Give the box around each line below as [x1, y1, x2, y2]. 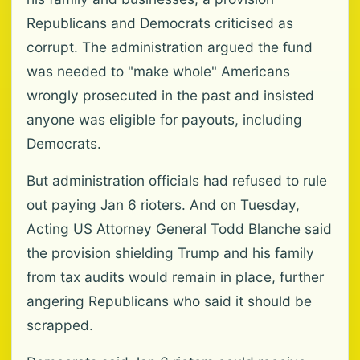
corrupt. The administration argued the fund [27, 39, 313, 55]
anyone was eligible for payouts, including [27, 111, 302, 128]
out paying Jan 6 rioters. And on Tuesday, [27, 196, 300, 213]
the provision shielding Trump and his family [27, 244, 314, 261]
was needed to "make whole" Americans [27, 63, 290, 80]
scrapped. [27, 317, 93, 333]
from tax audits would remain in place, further [27, 268, 324, 285]
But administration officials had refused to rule [27, 172, 327, 189]
